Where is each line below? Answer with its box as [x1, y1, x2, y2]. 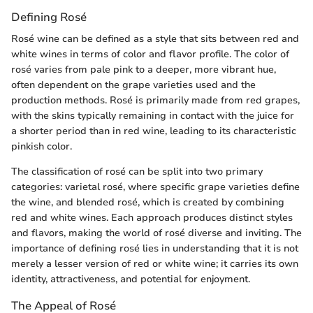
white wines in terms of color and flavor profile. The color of [11, 48, 289, 61]
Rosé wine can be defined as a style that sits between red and [11, 32, 299, 46]
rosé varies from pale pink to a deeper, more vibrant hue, [11, 63, 276, 77]
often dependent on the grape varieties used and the [11, 78, 256, 92]
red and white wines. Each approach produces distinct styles [11, 211, 293, 225]
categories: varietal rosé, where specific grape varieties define [11, 180, 300, 194]
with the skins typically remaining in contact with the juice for [11, 109, 294, 123]
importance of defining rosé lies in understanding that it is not [11, 242, 298, 256]
